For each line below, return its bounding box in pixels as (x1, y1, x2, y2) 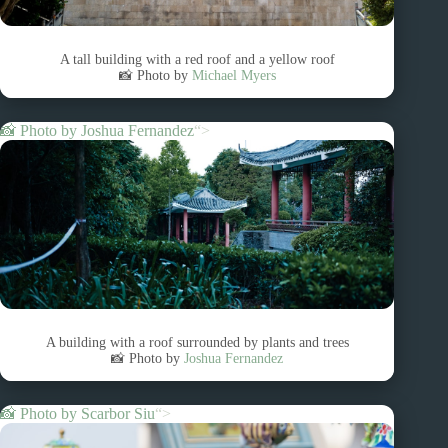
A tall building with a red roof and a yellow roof (59, 52, 335, 68)
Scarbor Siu (81, 404, 155, 422)
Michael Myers (191, 68, 276, 84)
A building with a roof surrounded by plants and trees (45, 335, 349, 351)
